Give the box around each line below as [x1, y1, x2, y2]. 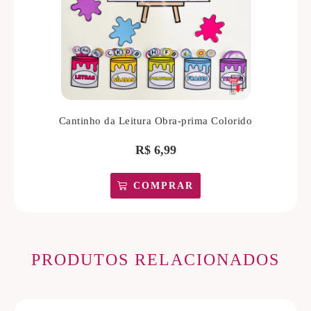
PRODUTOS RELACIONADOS [31, 251, 280, 269]
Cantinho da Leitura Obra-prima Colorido [58, 115, 253, 126]
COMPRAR [133, 180, 194, 191]
